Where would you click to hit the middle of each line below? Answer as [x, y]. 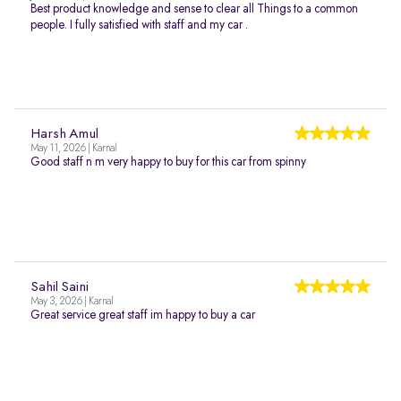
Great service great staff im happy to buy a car [143, 315]
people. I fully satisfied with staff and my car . [139, 25]
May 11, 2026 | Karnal [73, 149]
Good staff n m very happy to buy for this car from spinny [168, 162]
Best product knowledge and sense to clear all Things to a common [194, 9]
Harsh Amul [64, 134]
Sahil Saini [60, 287]
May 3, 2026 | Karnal [72, 302]
